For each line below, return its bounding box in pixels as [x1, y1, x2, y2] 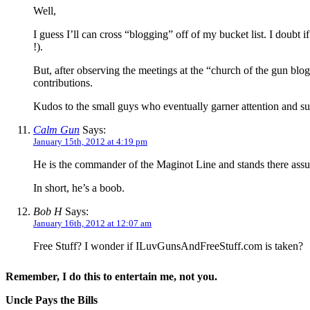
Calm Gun [33, 123, 80, 136]
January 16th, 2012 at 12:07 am [33, 217, 152, 228]
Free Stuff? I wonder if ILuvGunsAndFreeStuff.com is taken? [33, 239, 303, 252]
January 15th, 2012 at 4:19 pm [33, 136, 147, 147]
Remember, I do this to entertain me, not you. [6, 270, 217, 282]
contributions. [33, 76, 93, 89]
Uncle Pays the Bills [6, 293, 98, 306]
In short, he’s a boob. [33, 181, 125, 194]
